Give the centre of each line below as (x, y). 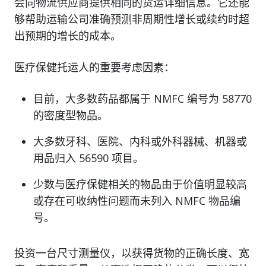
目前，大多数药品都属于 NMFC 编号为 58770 (142, 99)
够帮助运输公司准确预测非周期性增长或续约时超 (132, 19)
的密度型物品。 (71, 115)
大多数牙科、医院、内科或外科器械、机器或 (140, 142)
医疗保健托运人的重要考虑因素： (94, 67)
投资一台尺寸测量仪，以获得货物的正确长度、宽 (132, 253)
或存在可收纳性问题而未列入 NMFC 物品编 (137, 201)
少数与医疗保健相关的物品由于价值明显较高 (140, 184)
